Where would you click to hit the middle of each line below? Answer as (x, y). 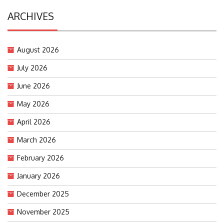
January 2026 (38, 175)
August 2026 (38, 49)
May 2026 (33, 103)
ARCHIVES (31, 16)
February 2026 (40, 157)
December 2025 (43, 193)
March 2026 (36, 139)
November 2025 (43, 211)
